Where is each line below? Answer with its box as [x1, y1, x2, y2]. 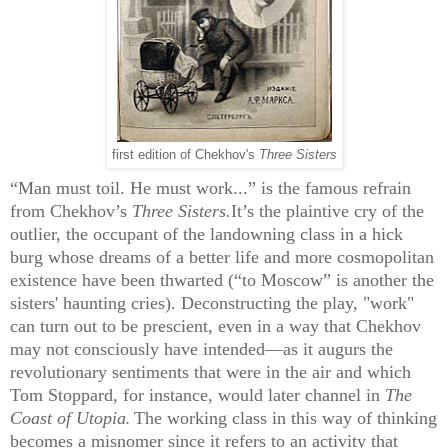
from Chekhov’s [10, 201, 132, 222]
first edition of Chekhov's [111, 148, 259, 163]
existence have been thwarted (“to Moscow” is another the [10, 270, 434, 291]
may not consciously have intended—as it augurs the [10, 339, 393, 360]
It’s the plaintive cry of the [231, 201, 424, 222]
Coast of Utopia [10, 408, 126, 429]
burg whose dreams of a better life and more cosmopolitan [10, 247, 434, 268]
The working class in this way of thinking [134, 408, 437, 429]
